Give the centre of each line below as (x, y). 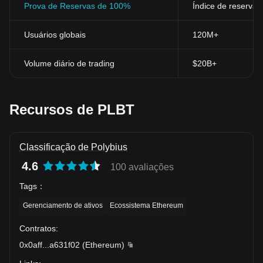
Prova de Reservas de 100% (77, 6)
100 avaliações (142, 167)
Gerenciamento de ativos (63, 205)
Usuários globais (55, 35)
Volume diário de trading (69, 63)
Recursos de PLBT (72, 109)
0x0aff (31, 245)
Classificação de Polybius (73, 147)
